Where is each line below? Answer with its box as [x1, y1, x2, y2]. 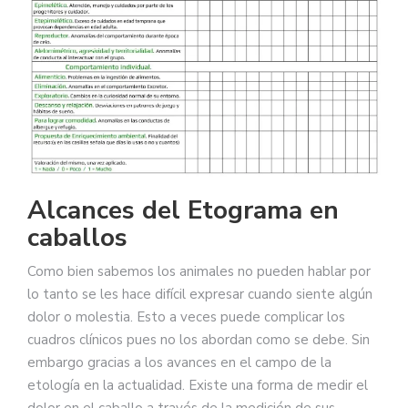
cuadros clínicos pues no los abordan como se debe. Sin [27, 331, 370, 350]
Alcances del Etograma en [27, 193, 339, 229]
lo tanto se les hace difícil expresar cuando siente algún [27, 285, 372, 304]
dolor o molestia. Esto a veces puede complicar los [27, 308, 345, 327]
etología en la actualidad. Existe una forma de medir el [27, 376, 368, 395]
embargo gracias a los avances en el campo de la [27, 353, 331, 372]
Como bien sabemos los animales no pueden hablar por [27, 262, 371, 281]
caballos [27, 220, 127, 256]
